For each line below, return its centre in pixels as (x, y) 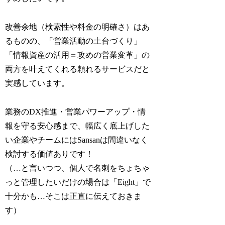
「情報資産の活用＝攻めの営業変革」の (78, 55)
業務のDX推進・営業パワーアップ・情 (76, 112)
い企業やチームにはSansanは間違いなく (77, 140)
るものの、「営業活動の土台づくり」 (74, 41)
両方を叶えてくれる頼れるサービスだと (78, 69)
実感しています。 (37, 83)
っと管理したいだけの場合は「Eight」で (78, 182)
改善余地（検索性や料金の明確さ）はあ (78, 27)
